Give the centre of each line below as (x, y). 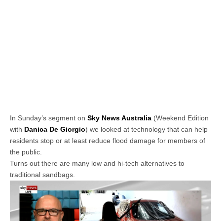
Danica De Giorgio (55, 129)
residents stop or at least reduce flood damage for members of (108, 141)
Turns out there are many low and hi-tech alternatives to (97, 164)
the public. (26, 152)
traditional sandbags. (42, 175)
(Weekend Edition (180, 118)
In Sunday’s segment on (49, 118)
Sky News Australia (119, 118)
